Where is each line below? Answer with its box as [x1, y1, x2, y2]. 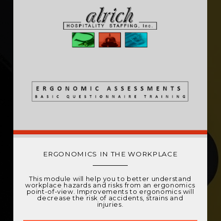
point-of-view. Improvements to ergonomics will [26, 188, 194, 195]
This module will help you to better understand [29, 175, 191, 183]
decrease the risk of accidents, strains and [37, 194, 184, 202]
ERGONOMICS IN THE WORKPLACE [43, 150, 178, 158]
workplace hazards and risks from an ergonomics [25, 182, 195, 189]
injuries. [97, 201, 124, 208]
